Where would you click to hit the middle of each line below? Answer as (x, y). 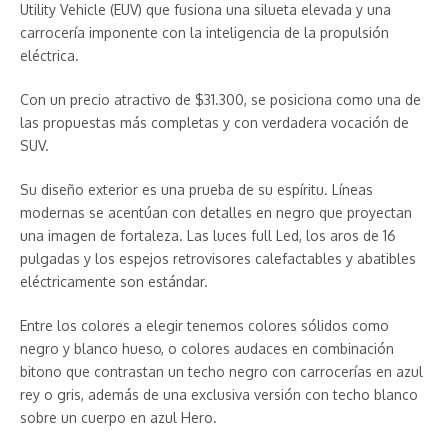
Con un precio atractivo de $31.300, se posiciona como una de (220, 99)
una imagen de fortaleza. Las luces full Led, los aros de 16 (208, 235)
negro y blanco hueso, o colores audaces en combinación (207, 348)
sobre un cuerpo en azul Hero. (118, 417)
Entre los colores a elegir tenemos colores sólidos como (204, 325)
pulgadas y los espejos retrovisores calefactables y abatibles (218, 258)
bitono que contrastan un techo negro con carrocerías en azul (221, 371)
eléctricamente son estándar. (114, 281)
